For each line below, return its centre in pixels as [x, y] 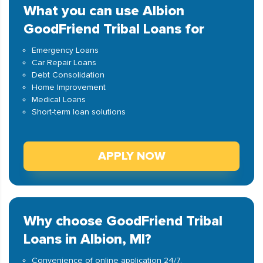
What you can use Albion [104, 11]
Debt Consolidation [68, 75]
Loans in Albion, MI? [87, 239]
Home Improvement [69, 87]
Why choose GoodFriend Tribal [123, 221]
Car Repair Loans [64, 63]
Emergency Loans [65, 50]
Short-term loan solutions [79, 112]
